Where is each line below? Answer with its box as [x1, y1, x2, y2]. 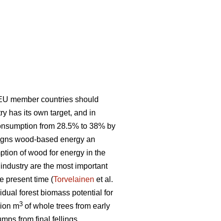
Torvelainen [53, 175, 94, 184]
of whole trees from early [23, 201, 110, 210]
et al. [94, 175, 113, 184]
